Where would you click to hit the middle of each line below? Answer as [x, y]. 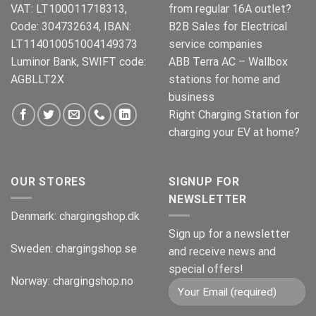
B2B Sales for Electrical [228, 27]
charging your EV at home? [234, 133]
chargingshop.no [93, 281]
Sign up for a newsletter [229, 234]
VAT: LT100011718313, [69, 9]
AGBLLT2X [37, 80]
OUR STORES [48, 182]
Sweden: [33, 249]
